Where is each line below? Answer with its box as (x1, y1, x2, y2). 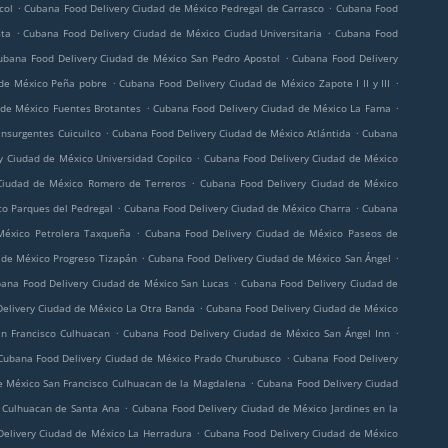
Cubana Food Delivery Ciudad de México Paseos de (144, 226, 399, 240)
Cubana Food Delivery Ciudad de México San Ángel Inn (123, 326, 390, 340)
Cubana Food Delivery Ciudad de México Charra (124, 201, 351, 215)
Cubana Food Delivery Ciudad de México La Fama (152, 101, 391, 115)
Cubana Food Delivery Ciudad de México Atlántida (111, 126, 351, 140)
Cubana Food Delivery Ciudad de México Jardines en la (131, 401, 399, 415)
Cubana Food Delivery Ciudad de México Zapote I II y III (119, 76, 391, 90)
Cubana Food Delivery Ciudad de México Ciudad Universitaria (23, 26, 323, 40)
